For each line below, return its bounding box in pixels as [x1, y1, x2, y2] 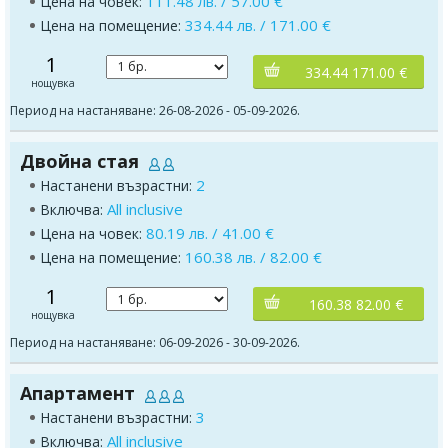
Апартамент [20, 381, 135, 406]
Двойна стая [20, 148, 139, 173]
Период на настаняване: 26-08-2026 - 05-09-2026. [10, 101, 300, 119]
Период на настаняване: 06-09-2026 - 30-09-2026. [10, 334, 300, 352]
